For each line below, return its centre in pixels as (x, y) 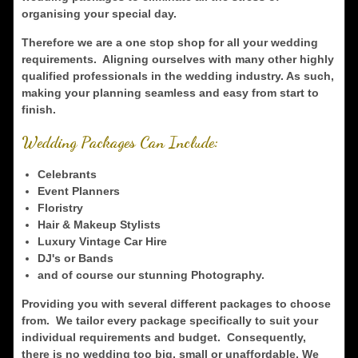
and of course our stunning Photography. (151, 275)
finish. (38, 109)
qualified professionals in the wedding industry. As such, (177, 76)
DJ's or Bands (75, 258)
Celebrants (67, 174)
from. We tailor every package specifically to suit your (169, 320)
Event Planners (78, 191)
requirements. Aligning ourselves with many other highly (177, 59)
